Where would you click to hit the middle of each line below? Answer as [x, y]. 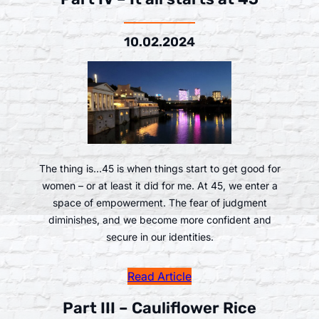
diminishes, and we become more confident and [159, 219]
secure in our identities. [159, 236]
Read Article [159, 277]
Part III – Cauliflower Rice [159, 308]
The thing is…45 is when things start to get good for [159, 168]
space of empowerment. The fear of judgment [159, 202]
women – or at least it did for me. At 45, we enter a [159, 185]
